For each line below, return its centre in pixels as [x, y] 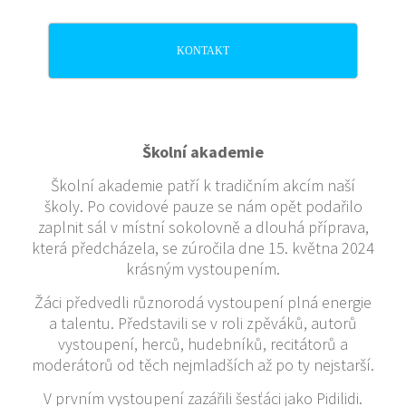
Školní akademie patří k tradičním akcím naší [203, 185]
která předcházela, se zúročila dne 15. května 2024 [203, 248]
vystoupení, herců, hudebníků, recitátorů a [203, 344]
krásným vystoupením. [203, 269]
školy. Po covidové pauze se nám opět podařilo [203, 206]
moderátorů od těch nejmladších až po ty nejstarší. [203, 365]
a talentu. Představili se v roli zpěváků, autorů [203, 323]
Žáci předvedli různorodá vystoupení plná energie [203, 302]
